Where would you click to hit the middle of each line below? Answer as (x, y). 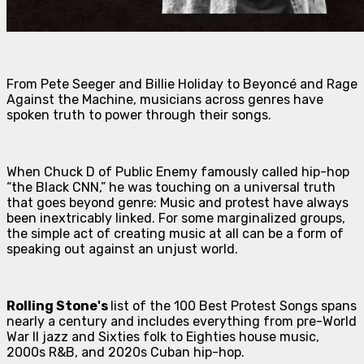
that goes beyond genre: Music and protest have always (178, 202)
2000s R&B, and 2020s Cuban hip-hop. (126, 352)
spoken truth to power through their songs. (139, 115)
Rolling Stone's (57, 305)
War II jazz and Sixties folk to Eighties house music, (163, 336)
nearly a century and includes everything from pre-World (182, 321)
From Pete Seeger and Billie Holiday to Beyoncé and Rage (182, 84)
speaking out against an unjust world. (122, 249)
